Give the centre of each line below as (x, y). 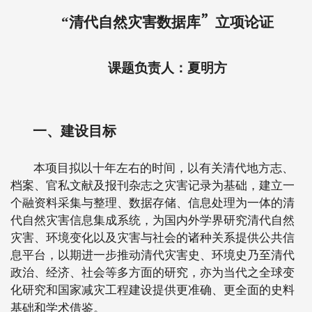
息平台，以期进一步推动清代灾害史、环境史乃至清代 (153, 255)
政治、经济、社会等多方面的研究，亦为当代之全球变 (153, 273)
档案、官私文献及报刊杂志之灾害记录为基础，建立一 (153, 186)
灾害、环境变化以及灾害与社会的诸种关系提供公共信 (153, 238)
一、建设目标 (75, 131)
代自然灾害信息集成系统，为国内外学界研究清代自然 (153, 220)
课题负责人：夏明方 (167, 68)
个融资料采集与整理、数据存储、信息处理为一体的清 (153, 203)
